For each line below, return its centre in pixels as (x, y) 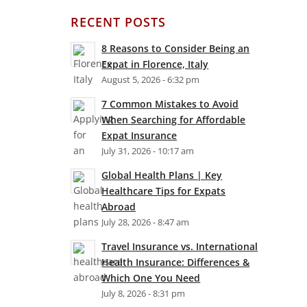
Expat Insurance (139, 135)
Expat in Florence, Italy (155, 64)
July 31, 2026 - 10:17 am (148, 151)
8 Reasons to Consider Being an (176, 48)
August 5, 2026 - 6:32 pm (151, 80)
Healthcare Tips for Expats (164, 191)
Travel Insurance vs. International (180, 246)
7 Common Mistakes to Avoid (170, 104)
